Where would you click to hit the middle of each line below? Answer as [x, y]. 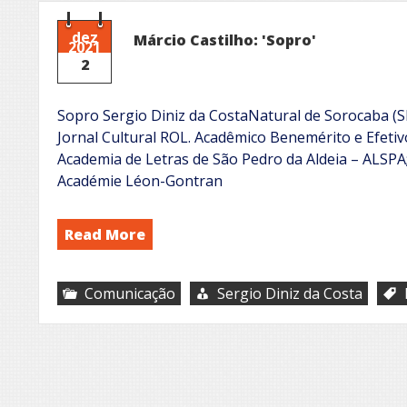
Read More [105, 234]
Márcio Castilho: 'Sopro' [225, 40]
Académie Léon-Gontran [140, 180]
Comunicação [130, 293]
